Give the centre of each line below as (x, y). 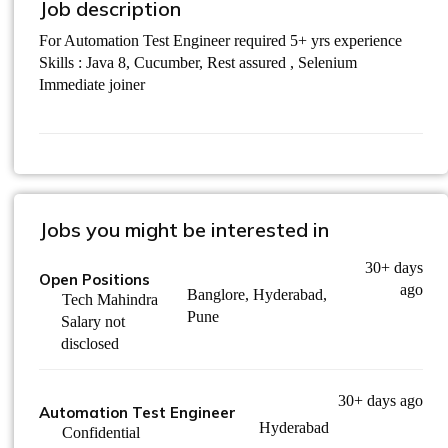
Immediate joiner (92, 84)
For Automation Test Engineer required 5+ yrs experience (220, 40)
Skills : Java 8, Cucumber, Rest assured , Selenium (200, 62)
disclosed (89, 343)
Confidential (101, 432)
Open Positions (94, 279)
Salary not (92, 321)
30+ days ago (380, 400)
